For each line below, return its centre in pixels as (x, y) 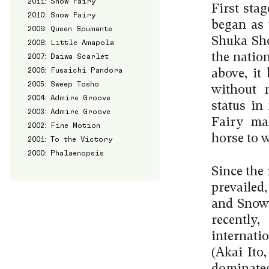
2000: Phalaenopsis (66, 153)
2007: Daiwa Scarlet (68, 56)
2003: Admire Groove (69, 111)
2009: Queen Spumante (70, 29)
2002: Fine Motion (64, 125)
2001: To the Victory (71, 139)
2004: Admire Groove (69, 98)
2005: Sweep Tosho (64, 84)
